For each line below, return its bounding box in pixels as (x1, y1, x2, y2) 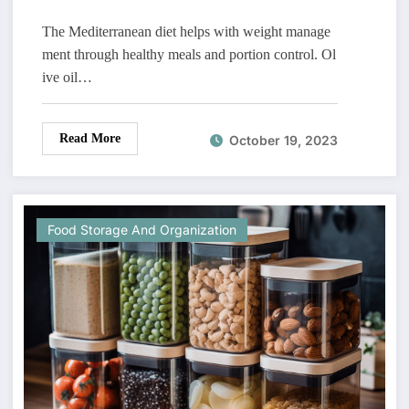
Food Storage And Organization (47, 222, 236, 238)
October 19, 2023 (228, 131, 338, 148)
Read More (58, 131, 121, 146)
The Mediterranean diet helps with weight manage (41, 24, 330, 40)
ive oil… (41, 69, 92, 86)
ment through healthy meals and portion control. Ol (41, 47, 336, 63)
